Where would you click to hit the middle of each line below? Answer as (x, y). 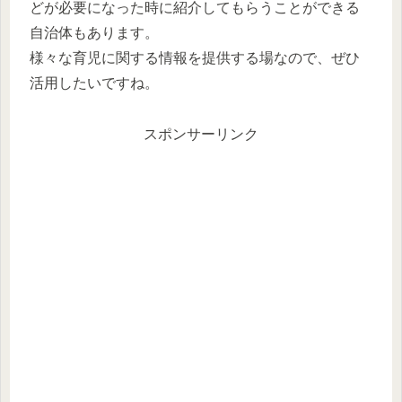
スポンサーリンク (201, 134)
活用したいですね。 (94, 83)
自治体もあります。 (94, 32)
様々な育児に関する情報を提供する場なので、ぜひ (195, 57)
